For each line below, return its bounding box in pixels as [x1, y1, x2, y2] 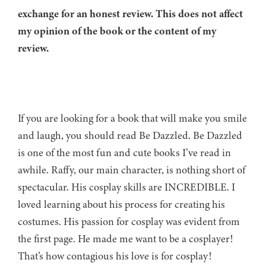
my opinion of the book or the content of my [18, 24, 216, 39]
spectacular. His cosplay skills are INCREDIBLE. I [18, 180, 235, 195]
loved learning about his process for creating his [18, 197, 225, 212]
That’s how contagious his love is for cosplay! [18, 249, 211, 264]
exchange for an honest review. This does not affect [18, 7, 243, 21]
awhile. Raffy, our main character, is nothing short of [18, 163, 245, 178]
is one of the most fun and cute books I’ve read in [18, 145, 231, 160]
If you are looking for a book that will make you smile [18, 111, 247, 126]
